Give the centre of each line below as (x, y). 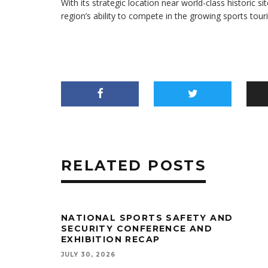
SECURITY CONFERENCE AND (137, 229)
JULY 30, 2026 (88, 255)
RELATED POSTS (134, 165)
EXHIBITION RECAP (111, 239)
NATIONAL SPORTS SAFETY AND (147, 218)
